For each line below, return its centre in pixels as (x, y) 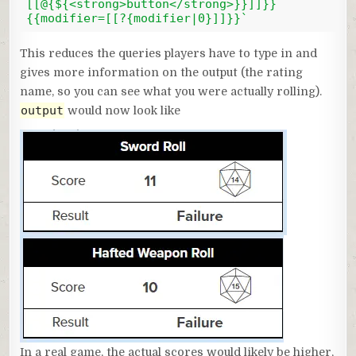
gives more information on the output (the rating (162, 72)
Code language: (58, 37)
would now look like (123, 110)
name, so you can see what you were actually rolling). (171, 91)
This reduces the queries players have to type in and (169, 53)
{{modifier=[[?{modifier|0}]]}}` (137, 19)
